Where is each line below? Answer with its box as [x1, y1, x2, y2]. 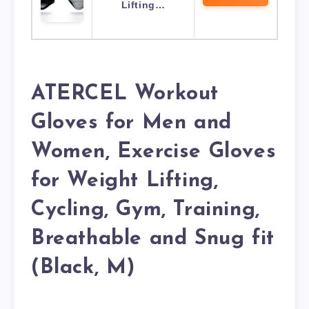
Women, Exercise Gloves [31, 141, 277, 163]
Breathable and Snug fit [31, 228, 275, 250]
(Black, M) [31, 257, 135, 279]
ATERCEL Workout [31, 83, 219, 106]
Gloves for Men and [31, 112, 232, 134]
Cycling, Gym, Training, [31, 199, 260, 221]
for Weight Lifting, [31, 170, 219, 192]
